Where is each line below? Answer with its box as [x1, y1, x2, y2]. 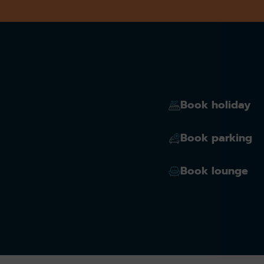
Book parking [180, 130, 252, 147]
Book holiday [180, 97, 250, 114]
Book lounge [180, 163, 248, 180]
